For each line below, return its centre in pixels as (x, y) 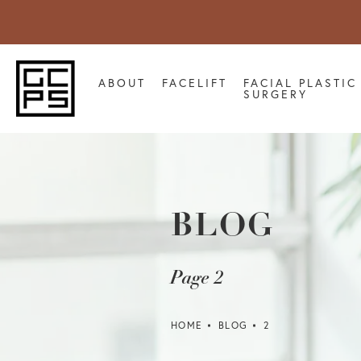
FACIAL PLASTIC (300, 83)
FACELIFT (195, 83)
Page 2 (197, 278)
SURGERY (276, 94)
